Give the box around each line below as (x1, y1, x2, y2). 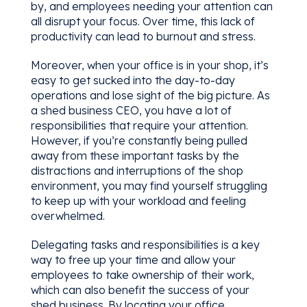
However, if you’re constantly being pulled (30, 133, 247, 147)
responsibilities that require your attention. (30, 118, 248, 132)
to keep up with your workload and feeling (30, 193, 246, 208)
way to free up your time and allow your (30, 252, 236, 267)
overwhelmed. (30, 208, 105, 223)
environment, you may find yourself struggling (30, 178, 267, 193)
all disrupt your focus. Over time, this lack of (30, 14, 255, 28)
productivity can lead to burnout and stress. (30, 29, 256, 43)
